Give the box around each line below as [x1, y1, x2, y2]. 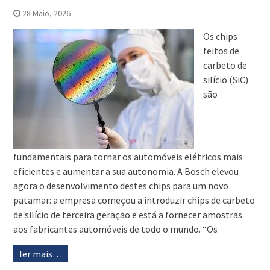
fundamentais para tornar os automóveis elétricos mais [13, 151, 243, 163]
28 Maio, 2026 [22, 8, 71, 19]
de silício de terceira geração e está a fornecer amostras [13, 209, 242, 221]
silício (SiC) [202, 74, 248, 86]
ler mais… [19, 248, 62, 260]
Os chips [202, 30, 237, 43]
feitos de [202, 45, 239, 57]
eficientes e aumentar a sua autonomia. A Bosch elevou [13, 165, 239, 178]
